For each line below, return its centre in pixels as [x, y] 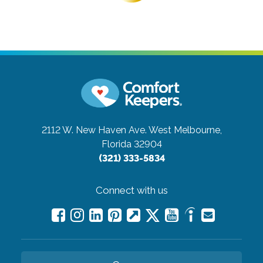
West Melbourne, [185, 130]
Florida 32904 [131, 144]
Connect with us [131, 190]
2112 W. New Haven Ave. [94, 130]
